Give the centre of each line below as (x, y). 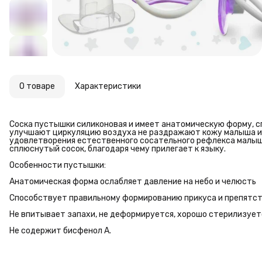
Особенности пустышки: (58, 166)
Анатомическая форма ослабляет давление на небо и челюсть (133, 182)
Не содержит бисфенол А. (60, 231)
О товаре (37, 87)
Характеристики (108, 87)
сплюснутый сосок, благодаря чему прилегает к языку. (118, 149)
